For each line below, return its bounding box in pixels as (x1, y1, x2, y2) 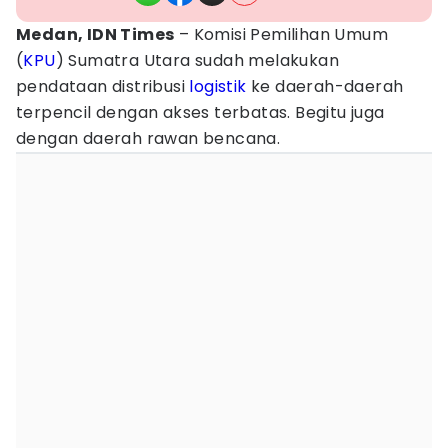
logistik (189, 75, 247, 98)
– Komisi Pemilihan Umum (174, 23, 389, 46)
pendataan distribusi (16, 75, 190, 98)
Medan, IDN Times (16, 23, 175, 46)
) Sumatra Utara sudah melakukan (55, 49, 340, 72)
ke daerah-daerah (246, 75, 404, 98)
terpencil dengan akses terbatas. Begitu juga (16, 101, 385, 124)
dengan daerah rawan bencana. (16, 127, 281, 150)
